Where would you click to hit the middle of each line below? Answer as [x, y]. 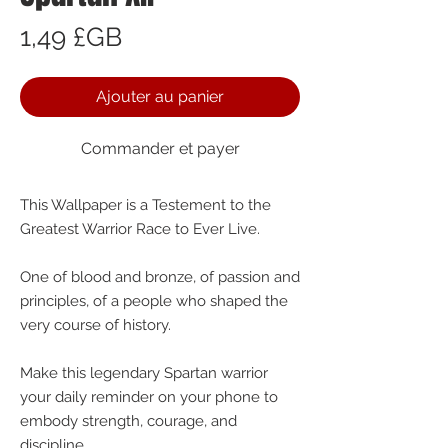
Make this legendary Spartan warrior [144, 373]
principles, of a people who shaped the [154, 301]
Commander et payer [160, 148]
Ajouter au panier [160, 96]
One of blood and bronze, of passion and [160, 277]
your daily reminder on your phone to [149, 397]
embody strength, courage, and [128, 421]
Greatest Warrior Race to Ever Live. [140, 229]
